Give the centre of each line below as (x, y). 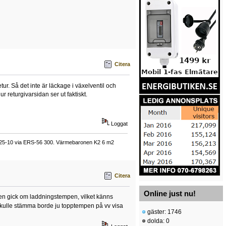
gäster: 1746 (164, 212)
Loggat (119, 124)
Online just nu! (170, 194)
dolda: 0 (158, 221)
